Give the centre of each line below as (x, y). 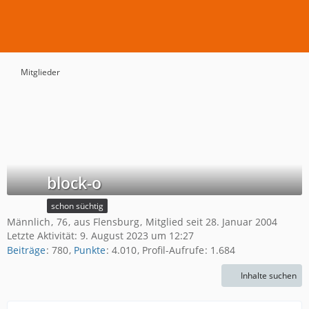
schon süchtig (77, 206)
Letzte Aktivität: (43, 236)
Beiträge (26, 250)
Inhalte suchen (269, 276)
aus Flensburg (107, 222)
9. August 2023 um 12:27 (137, 236)
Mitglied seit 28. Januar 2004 (211, 222)
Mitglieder (40, 72)
